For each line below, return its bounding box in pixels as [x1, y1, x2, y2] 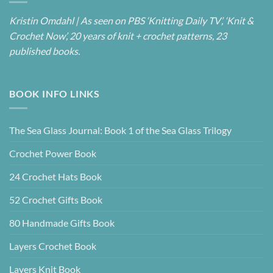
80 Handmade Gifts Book [9, 217, 115, 229]
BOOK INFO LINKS [9, 87, 100, 99]
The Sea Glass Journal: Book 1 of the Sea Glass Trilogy [9, 124, 232, 136]
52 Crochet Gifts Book [9, 194, 102, 206]
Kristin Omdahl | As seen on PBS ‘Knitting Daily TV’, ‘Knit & [9, 14, 253, 26]
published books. [9, 44, 80, 57]
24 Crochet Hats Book [9, 171, 102, 183]
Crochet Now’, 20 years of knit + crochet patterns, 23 [9, 29, 227, 41]
